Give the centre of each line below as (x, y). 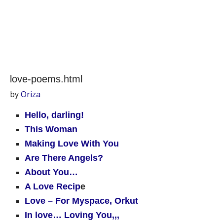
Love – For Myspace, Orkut (81, 201)
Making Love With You (72, 144)
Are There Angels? (64, 158)
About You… (51, 172)
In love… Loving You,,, (72, 215)
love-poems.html (46, 79)
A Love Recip (53, 186)
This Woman (51, 129)
